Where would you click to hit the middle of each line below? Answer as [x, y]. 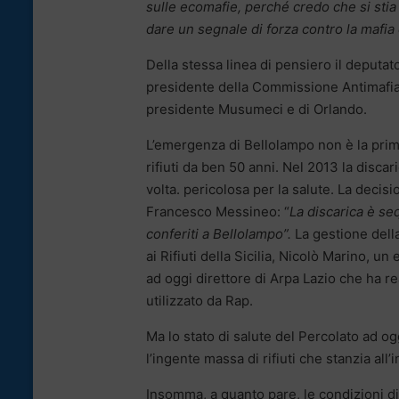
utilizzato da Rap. [199, 300]
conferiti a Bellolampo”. [219, 233]
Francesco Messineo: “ [218, 211]
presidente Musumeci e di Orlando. [256, 109]
